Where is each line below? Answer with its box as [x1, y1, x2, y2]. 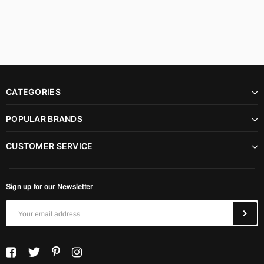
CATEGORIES [6, 86, 61, 97]
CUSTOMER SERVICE [6, 140, 93, 151]
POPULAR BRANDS [6, 113, 82, 124]
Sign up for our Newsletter [6, 182, 93, 191]
